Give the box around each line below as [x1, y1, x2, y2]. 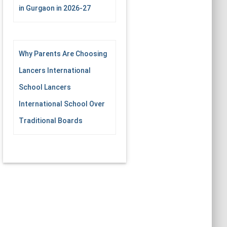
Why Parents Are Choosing [19, 50, 107, 58]
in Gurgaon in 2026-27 [19, 4, 91, 12]
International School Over [19, 100, 105, 108]
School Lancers [19, 83, 71, 91]
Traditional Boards [19, 117, 83, 125]
